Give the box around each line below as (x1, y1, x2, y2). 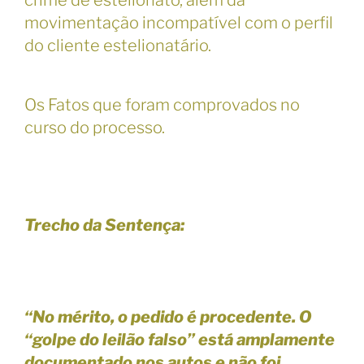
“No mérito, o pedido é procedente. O (24, 307, 312, 327)
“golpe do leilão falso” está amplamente (24, 330, 335, 350)
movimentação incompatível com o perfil (24, 13, 333, 33)
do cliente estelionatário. (24, 36, 211, 56)
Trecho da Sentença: (24, 214, 184, 235)
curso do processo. (24, 118, 165, 138)
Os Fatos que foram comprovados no (24, 95, 300, 115)
